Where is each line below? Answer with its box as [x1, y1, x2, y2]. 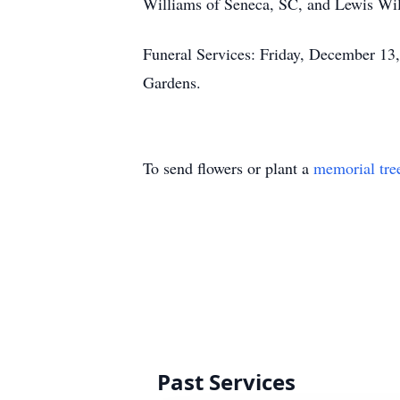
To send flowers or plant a [143, 157, 313, 179]
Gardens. [143, 71, 206, 93]
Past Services [157, 367, 296, 396]
